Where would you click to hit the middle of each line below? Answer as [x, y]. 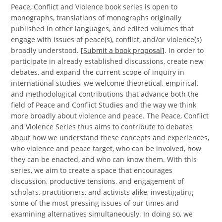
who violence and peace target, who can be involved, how [106, 148]
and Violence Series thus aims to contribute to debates [102, 127]
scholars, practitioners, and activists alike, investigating [102, 192]
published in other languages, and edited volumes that [103, 28]
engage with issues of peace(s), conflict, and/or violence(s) [107, 39]
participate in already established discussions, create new [108, 61]
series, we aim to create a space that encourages [92, 170]
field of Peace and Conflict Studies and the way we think [104, 105]
